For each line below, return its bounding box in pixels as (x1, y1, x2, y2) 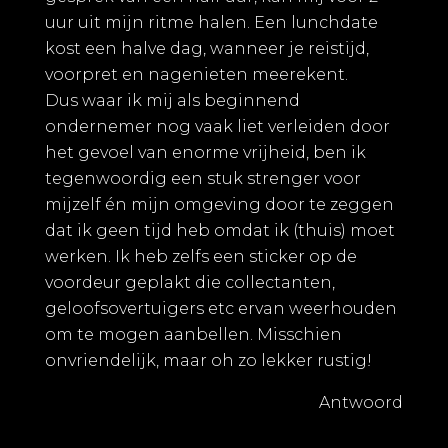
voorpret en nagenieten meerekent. (45, 65, 348, 85)
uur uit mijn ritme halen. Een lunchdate (45, 13, 378, 33)
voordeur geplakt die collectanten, (45, 273, 335, 293)
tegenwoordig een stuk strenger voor (45, 169, 361, 189)
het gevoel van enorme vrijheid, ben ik (45, 143, 366, 163)
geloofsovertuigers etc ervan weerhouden (45, 299, 397, 319)
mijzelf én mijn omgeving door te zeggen (45, 195, 394, 215)
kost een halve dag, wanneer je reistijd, (45, 39, 369, 59)
